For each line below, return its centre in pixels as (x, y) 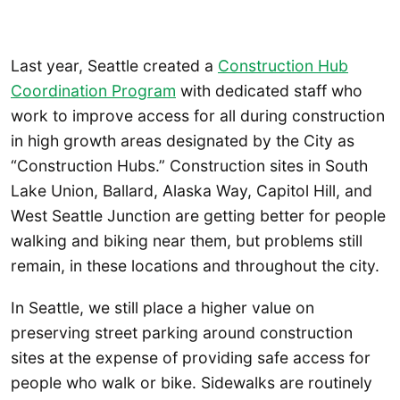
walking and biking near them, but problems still (187, 240)
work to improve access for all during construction (198, 115)
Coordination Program (93, 90)
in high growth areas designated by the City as (183, 140)
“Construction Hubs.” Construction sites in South (189, 165)
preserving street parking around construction (182, 333)
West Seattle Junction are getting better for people (198, 215)
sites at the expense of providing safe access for (191, 358)
